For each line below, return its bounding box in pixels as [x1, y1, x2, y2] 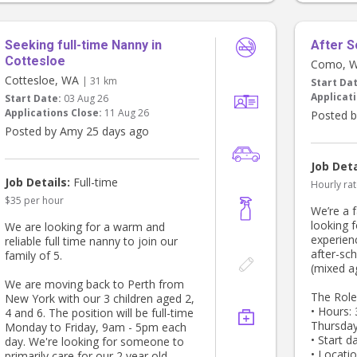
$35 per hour [5, 194, 64, 208]
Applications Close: [5, 106, 102, 120]
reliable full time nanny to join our [5, 233, 178, 249]
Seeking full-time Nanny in [5, 37, 162, 53]
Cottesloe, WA [5, 73, 82, 88]
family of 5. [5, 248, 62, 264]
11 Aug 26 [104, 106, 149, 120]
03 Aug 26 [64, 92, 108, 106]
